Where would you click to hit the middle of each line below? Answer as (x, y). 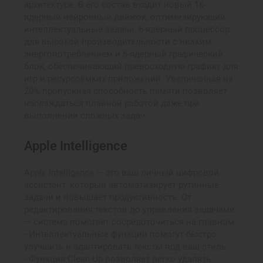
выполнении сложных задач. (86, 116)
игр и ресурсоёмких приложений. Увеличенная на (129, 79)
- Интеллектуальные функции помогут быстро (120, 234)
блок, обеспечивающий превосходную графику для (131, 66)
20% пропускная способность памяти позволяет (126, 91)
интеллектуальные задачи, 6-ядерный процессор (127, 29)
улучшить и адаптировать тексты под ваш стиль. (126, 246)
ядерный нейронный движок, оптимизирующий (125, 17)
